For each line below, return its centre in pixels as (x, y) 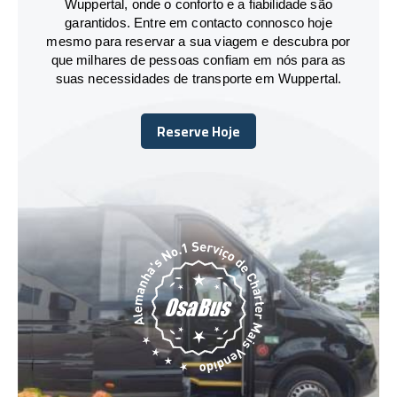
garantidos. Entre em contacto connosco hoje (198, 22)
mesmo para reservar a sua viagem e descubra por (198, 41)
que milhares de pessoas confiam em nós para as (198, 59)
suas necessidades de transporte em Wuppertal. (198, 78)
